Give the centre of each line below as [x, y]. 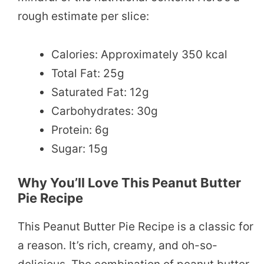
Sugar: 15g [80, 148]
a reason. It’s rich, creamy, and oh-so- [118, 246]
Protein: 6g [80, 130]
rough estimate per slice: [83, 16]
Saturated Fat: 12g [100, 92]
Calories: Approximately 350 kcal [139, 54]
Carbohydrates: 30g [105, 111]
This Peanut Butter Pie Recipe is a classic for [136, 227]
